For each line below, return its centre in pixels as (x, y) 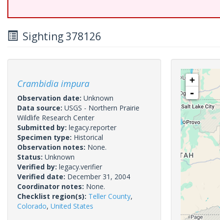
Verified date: (42, 177)
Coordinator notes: (52, 186)
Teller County (110, 196)
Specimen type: (45, 137)
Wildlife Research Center (56, 118)
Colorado (32, 206)
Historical (88, 137)
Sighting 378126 (59, 36)
